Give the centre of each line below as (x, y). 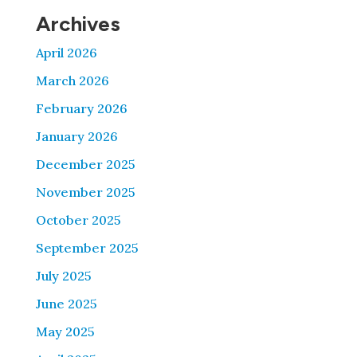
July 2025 (63, 275)
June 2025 (66, 303)
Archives (78, 24)
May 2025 (65, 331)
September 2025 (87, 247)
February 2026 (81, 108)
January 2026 (76, 136)
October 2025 (78, 220)
